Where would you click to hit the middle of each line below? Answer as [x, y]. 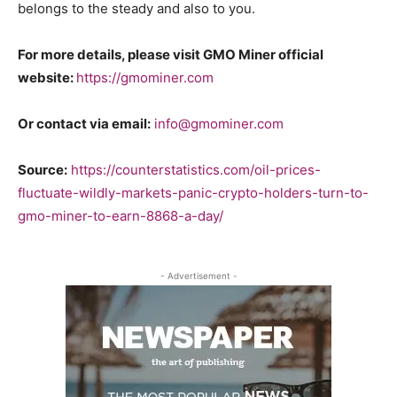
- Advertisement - [198, 275]
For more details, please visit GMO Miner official [171, 54]
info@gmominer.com [219, 123]
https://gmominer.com [145, 77]
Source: [43, 169]
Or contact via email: [84, 123]
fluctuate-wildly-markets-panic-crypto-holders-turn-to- [193, 192]
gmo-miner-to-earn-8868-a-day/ [121, 215]
